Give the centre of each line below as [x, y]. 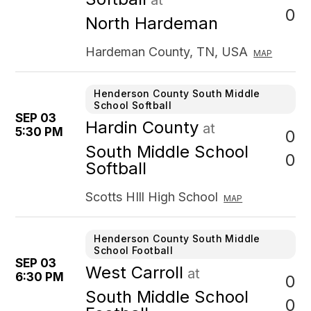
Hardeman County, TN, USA [167, 52]
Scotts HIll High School [152, 197]
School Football [134, 250]
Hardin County [142, 127]
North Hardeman [152, 23]
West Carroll [135, 272]
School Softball [133, 105]
